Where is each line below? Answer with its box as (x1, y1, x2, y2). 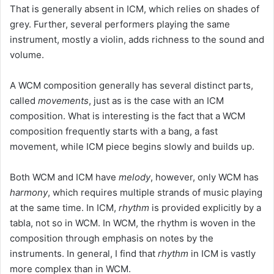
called (10, 94, 38, 106)
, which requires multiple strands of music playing (48, 186, 262, 198)
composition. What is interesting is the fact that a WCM (10, 109, 245, 122)
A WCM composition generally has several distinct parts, (10, 79, 253, 91)
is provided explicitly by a (149, 201, 261, 213)
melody (119, 171, 150, 183)
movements (38, 94, 89, 106)
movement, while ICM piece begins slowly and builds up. (10, 140, 254, 152)
